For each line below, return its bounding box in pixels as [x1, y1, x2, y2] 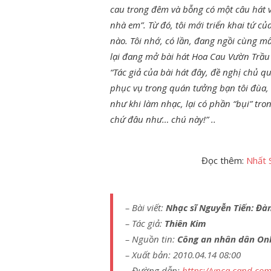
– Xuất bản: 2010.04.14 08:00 [125, 249, 241, 261]
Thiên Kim [165, 217, 206, 229]
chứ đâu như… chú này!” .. [110, 113, 216, 125]
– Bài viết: [125, 201, 166, 214]
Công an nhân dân [177, 233, 255, 245]
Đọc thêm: [201, 154, 246, 166]
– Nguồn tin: [125, 233, 177, 245]
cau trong [110, 3, 149, 15]
